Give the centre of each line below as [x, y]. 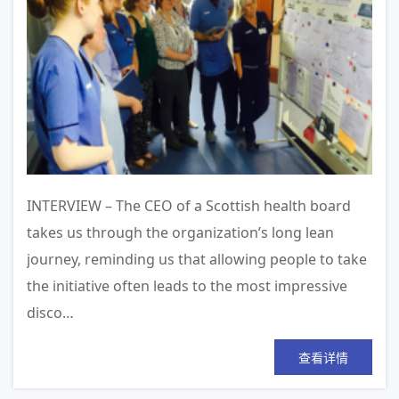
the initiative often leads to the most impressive [187, 285]
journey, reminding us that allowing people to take [197, 259]
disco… [50, 312]
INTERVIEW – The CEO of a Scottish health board [189, 205]
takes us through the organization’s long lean [180, 232]
